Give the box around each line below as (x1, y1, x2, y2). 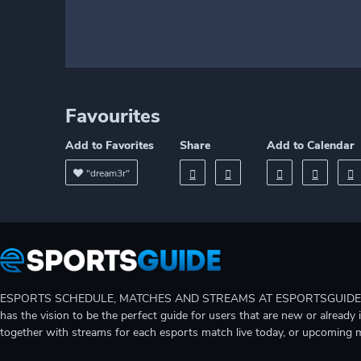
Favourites (65, 103, 160, 129)
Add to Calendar (267, 138, 355, 153)
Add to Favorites (65, 138, 154, 153)
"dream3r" (86, 167, 130, 180)
